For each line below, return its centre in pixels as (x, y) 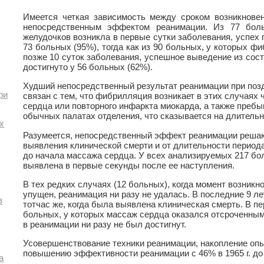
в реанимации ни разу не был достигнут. (105, 224)
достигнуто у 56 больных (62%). (88, 67)
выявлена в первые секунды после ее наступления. (129, 165)
